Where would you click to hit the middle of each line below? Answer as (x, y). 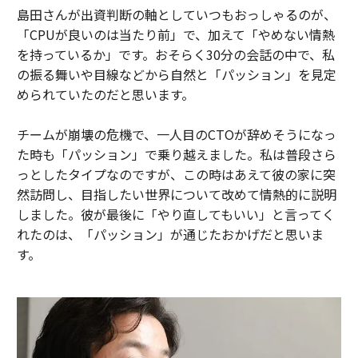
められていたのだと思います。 (105, 94)
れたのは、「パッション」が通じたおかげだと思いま (170, 234)
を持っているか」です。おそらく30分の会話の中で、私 (175, 54)
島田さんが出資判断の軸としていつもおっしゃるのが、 (176, 14)
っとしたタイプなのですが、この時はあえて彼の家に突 (176, 174)
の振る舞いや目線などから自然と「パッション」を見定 (176, 74)
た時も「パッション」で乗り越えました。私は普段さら (176, 154)
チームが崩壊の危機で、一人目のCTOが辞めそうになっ (176, 134)
